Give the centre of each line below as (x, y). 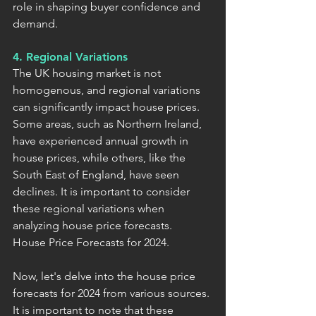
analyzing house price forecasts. (92, 225)
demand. (35, 23)
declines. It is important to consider (103, 191)
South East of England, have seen (97, 174)
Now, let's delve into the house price (105, 276)
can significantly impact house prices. (108, 107)
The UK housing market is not (88, 73)
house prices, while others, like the (101, 157)
